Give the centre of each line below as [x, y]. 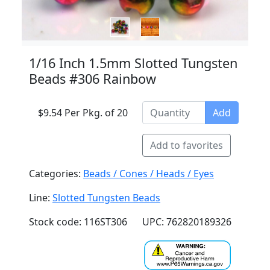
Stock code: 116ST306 [78, 222]
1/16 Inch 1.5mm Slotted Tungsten [133, 63]
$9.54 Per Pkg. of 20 [83, 113]
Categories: [56, 174]
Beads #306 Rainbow [93, 79]
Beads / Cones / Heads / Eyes [149, 174]
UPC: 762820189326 [187, 222]
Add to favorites [187, 145]
